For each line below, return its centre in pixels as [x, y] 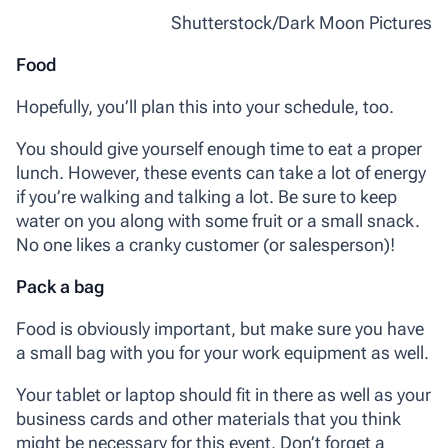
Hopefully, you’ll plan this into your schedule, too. [205, 107]
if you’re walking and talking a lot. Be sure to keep [206, 197]
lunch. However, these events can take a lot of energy [221, 173]
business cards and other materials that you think [208, 419]
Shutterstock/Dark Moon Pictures [301, 23]
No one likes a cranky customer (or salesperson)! [205, 245]
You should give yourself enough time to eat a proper [219, 149]
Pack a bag [60, 287]
